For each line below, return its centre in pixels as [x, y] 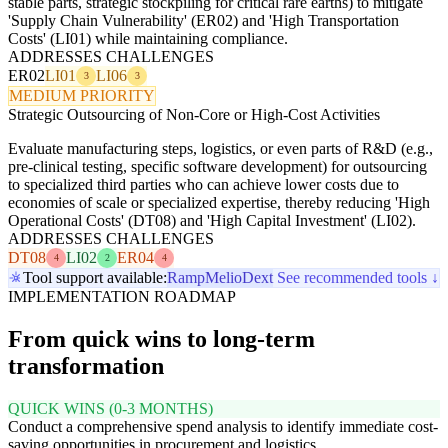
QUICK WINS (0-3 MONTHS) [110, 408]
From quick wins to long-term [161, 338]
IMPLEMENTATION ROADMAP [122, 296]
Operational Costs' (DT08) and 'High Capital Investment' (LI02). [212, 220]
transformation [86, 365]
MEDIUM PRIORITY [82, 95]
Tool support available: [95, 277]
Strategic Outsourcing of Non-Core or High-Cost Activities [194, 114]
